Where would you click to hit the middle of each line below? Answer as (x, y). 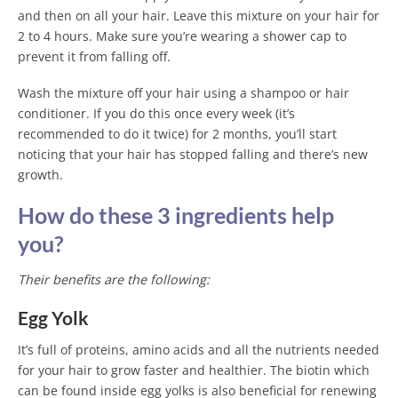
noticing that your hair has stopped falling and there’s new (193, 155)
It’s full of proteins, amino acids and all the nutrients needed (199, 350)
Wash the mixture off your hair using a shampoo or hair (183, 93)
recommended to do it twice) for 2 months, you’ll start (177, 134)
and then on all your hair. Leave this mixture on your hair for (199, 16)
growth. (40, 175)
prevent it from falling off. (94, 57)
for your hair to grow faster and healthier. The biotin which (194, 370)
